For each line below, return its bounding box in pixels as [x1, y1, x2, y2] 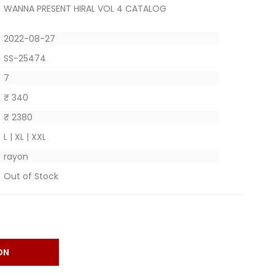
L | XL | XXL [3, 131, 46, 143]
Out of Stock [3, 170, 58, 182]
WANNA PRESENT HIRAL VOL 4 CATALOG [3, 2, 166, 15]
